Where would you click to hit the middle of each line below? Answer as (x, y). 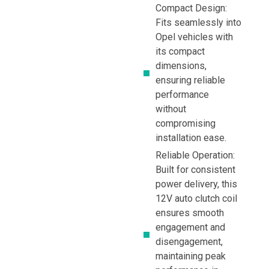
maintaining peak (191, 256)
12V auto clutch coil (196, 198)
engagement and (190, 227)
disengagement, (189, 241)
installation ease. (191, 138)
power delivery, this (196, 184)
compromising (186, 123)
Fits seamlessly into (198, 22)
